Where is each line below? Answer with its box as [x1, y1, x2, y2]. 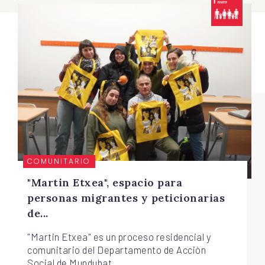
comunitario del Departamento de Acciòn [27, 243, 206, 256]
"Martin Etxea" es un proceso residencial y [27, 230, 211, 243]
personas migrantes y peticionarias [27, 190, 225, 205]
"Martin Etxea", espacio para [27, 175, 183, 189]
